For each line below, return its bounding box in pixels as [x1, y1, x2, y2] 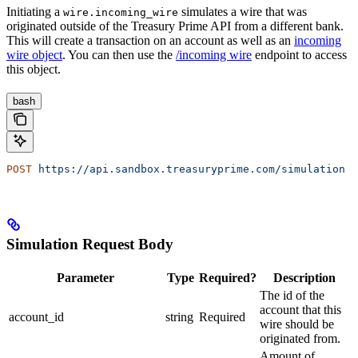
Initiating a [6, 4, 63, 18]
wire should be [260, 317, 334, 332]
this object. [6, 62, 61, 76]
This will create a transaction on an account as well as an [6, 33, 294, 47]
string [165, 310, 193, 324]
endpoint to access [252, 47, 347, 62]
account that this [260, 303, 341, 317]
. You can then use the [62, 47, 176, 62]
